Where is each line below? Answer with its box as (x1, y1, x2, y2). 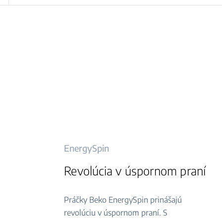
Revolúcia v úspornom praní (64, 163, 206, 178)
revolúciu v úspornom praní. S (64, 208, 168, 218)
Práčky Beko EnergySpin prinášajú (64, 195, 182, 205)
